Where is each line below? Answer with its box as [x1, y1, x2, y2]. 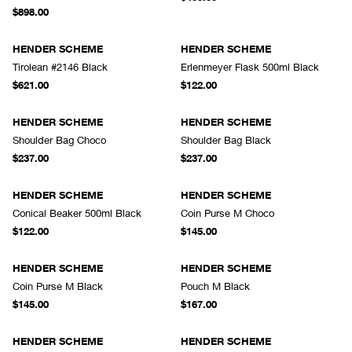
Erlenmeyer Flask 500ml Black [181, 60, 319, 73]
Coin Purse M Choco [181, 207, 274, 219]
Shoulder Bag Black [181, 134, 271, 146]
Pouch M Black [181, 280, 250, 292]
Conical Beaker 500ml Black [13, 207, 141, 219]
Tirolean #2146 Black [13, 60, 108, 73]
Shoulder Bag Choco [13, 134, 106, 146]
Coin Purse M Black [13, 280, 103, 292]
